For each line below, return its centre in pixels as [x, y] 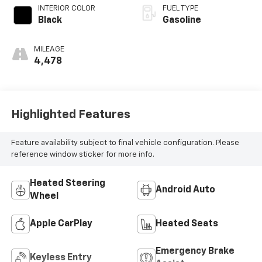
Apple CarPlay [61, 224]
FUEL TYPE [180, 8]
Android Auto [185, 190]
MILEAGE [49, 49]
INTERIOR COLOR [66, 8]
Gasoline [182, 20]
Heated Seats [187, 224]
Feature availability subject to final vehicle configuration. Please [125, 143]
